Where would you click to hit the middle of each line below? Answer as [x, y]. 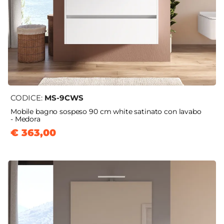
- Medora [25, 119]
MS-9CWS [64, 98]
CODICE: [27, 98]
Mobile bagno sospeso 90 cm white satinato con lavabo [106, 112]
